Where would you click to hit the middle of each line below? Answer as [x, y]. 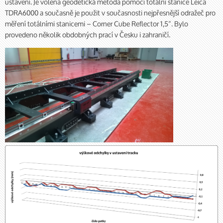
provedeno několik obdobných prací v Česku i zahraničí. [88, 35]
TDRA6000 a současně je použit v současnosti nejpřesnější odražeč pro [110, 13]
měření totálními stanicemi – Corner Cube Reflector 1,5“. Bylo [97, 24]
